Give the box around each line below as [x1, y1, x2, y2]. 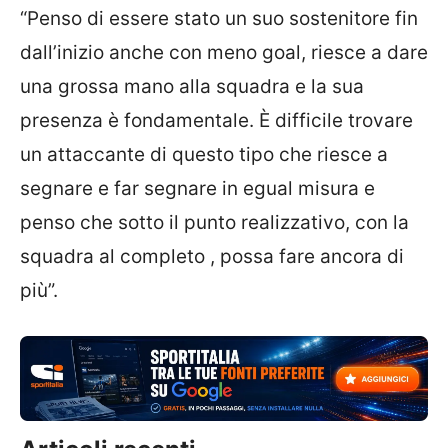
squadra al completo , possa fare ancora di [20, 244, 404, 268]
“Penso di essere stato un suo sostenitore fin [20, 6, 418, 30]
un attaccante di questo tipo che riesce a [20, 142, 388, 166]
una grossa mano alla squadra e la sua [20, 74, 364, 98]
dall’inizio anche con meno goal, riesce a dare [20, 40, 428, 64]
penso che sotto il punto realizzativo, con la [20, 210, 409, 234]
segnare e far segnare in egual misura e [20, 176, 375, 200]
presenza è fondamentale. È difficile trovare [20, 108, 413, 132]
